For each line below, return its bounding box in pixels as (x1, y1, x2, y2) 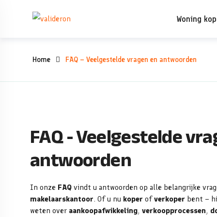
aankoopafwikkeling (69, 206, 138, 215)
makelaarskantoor (30, 194, 93, 203)
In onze (30, 183, 58, 192)
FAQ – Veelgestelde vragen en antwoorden (65, 55, 197, 64)
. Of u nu (93, 194, 123, 203)
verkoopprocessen (142, 206, 206, 215)
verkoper (154, 194, 185, 203)
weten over (30, 206, 69, 215)
